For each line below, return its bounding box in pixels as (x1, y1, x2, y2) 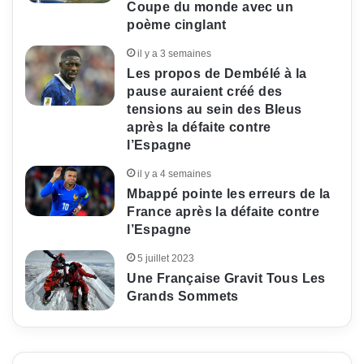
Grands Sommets (127, 289, 239, 304)
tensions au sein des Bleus (127, 102, 302, 117)
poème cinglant (127, 18, 227, 32)
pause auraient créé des (127, 84, 283, 99)
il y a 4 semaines (137, 168, 212, 180)
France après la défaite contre (127, 205, 320, 219)
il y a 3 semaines (137, 48, 212, 60)
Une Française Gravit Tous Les (127, 271, 326, 286)
